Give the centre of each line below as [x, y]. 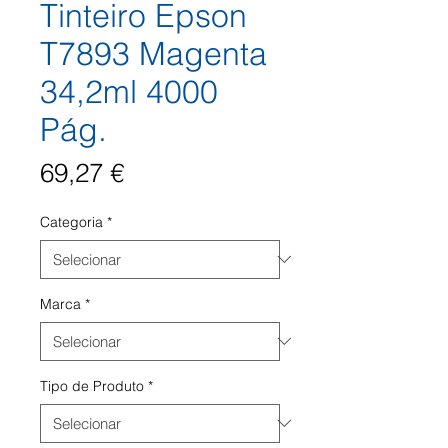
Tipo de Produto [92, 385]
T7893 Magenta [153, 53]
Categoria [71, 221]
